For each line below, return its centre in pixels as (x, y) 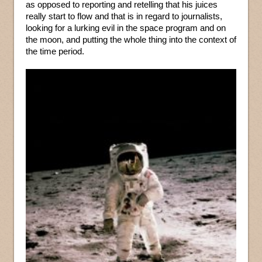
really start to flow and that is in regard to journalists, (124, 16)
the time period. (55, 51)
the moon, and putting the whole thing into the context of (131, 39)
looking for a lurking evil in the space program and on (126, 28)
